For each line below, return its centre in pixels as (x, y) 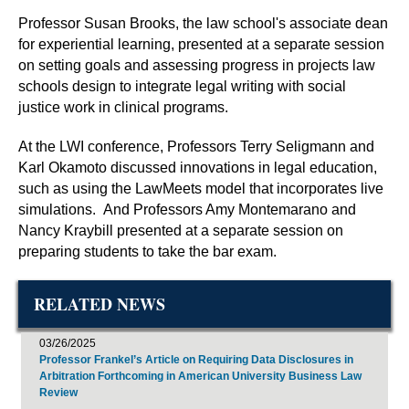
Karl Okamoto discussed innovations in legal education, (198, 167)
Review (58, 392)
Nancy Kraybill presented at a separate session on (181, 230)
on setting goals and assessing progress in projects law (197, 65)
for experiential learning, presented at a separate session (201, 44)
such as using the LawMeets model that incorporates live (201, 188)
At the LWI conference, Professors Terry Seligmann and (196, 146)
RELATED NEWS (100, 304)
